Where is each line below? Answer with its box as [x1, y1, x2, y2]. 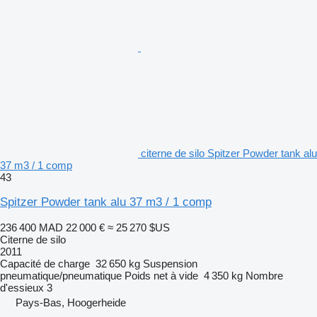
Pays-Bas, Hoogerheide [16, 296, 126, 309]
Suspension [143, 257, 197, 270]
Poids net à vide [125, 269, 198, 282]
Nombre [246, 269, 283, 282]
